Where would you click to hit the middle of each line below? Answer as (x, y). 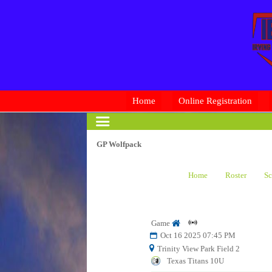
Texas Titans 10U (195, 261)
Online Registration (215, 101)
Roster (236, 175)
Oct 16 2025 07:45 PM (197, 235)
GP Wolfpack (119, 144)
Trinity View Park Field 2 (198, 249)
